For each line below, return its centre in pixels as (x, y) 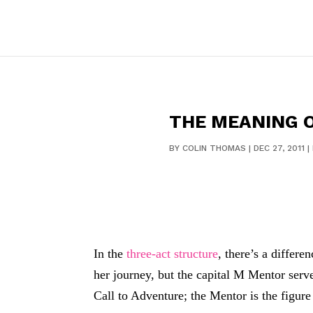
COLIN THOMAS (214, 148)
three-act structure (173, 253)
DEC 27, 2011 (279, 148)
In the (110, 253)
